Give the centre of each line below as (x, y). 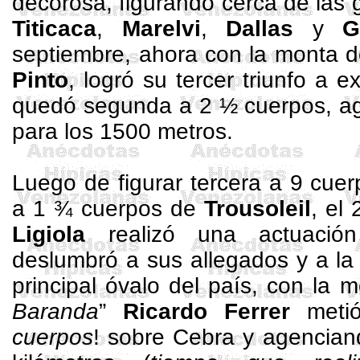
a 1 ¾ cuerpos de (108, 209)
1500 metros (164, 131)
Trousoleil (257, 209)
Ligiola (49, 234)
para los (56, 131)
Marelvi (161, 29)
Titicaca (55, 29)
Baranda (56, 311)
